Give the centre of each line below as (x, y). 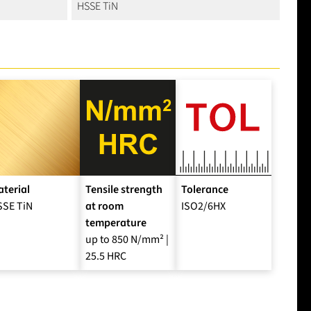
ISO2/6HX (203, 207)
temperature (116, 223)
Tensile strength (124, 190)
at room (104, 207)
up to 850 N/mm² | (127, 240)
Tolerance (205, 190)
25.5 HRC (106, 257)
